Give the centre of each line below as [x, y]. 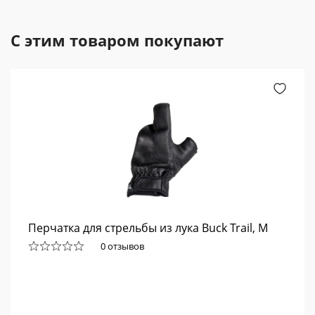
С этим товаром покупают [117, 40]
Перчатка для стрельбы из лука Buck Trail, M [148, 228]
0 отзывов [122, 246]
